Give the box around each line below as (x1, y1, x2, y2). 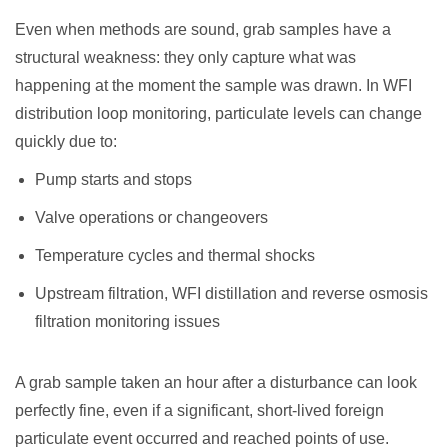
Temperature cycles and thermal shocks (35, 247, 315, 264)
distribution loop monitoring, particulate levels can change (15, 105, 422, 122)
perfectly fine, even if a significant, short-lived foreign (15, 402, 384, 419)
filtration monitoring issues (35, 313, 220, 330)
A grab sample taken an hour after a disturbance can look (15, 374, 417, 391)
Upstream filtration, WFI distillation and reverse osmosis (35, 285, 428, 302)
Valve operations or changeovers (35, 209, 268, 226)
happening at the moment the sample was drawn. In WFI (15, 77, 412, 94)
